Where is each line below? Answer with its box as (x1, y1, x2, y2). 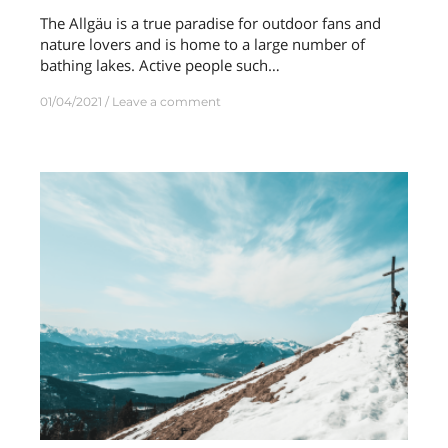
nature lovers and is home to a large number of (40, 34, 365, 55)
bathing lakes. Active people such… (40, 55, 280, 76)
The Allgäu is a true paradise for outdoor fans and (40, 13, 381, 34)
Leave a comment (112, 94, 221, 110)
